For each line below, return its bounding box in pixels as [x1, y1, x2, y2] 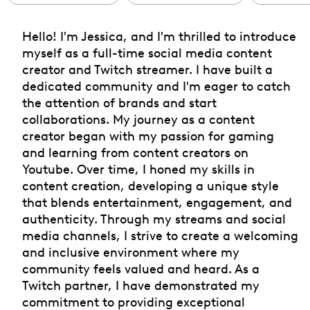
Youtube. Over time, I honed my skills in [22, 161, 255, 176]
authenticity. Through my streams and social [22, 211, 286, 226]
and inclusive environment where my [22, 244, 239, 259]
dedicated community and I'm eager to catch [22, 78, 291, 93]
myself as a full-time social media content [22, 45, 272, 60]
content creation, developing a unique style [22, 178, 279, 193]
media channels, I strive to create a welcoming [22, 228, 298, 243]
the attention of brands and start [22, 95, 217, 110]
